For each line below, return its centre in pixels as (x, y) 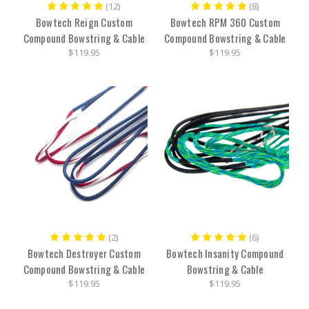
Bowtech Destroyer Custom (84, 253)
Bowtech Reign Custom (84, 22)
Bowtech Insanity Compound (225, 253)
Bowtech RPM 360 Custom (225, 22)
